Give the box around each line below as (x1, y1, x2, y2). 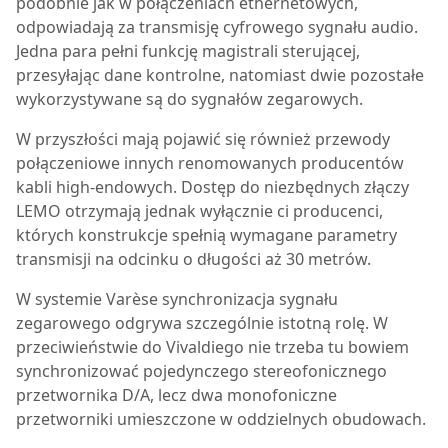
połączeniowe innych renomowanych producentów (16, 152, 404, 174)
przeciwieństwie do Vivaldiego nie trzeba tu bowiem (16, 336, 409, 358)
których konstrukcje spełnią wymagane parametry (16, 224, 397, 246)
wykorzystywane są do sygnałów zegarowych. (16, 88, 363, 110)
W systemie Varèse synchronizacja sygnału (16, 288, 338, 310)
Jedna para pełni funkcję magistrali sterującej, (16, 40, 360, 62)
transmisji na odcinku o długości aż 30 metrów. (16, 248, 371, 270)
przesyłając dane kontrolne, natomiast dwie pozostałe (16, 64, 424, 86)
